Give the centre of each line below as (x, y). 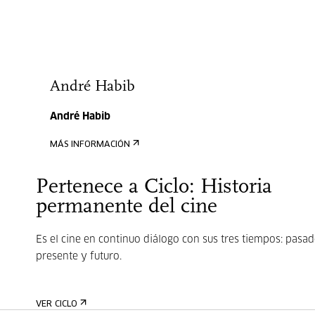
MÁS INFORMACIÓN (90, 145)
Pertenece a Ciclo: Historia (154, 187)
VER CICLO (56, 304)
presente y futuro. (78, 257)
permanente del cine (126, 207)
